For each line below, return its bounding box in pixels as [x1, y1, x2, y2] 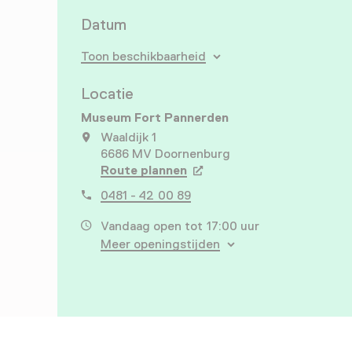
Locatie [81, 84, 134, 102]
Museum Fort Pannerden [81, 110, 229, 125]
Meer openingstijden [101, 236, 220, 251]
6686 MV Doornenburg [101, 146, 231, 161]
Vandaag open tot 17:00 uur [101, 218, 259, 233]
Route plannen [101, 163, 188, 178]
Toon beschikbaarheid [81, 49, 206, 64]
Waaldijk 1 [101, 130, 157, 145]
